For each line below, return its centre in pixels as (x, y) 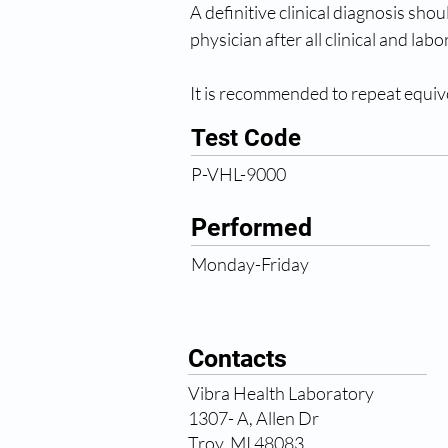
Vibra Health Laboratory (281, 393)
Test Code (246, 138)
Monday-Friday (250, 264)
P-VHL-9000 (238, 174)
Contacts (237, 358)
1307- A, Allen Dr (253, 418)
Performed (251, 227)
